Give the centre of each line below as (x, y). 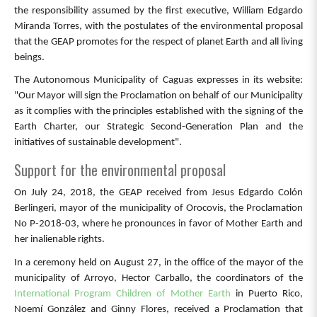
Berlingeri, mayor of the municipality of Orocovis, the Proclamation (158, 209)
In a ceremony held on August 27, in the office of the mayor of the (158, 263)
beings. (29, 57)
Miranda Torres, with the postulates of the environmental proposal (158, 26)
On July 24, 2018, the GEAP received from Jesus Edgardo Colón (158, 193)
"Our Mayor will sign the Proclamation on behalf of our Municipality (158, 96)
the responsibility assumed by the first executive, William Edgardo (158, 11)
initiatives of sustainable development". (98, 143)
